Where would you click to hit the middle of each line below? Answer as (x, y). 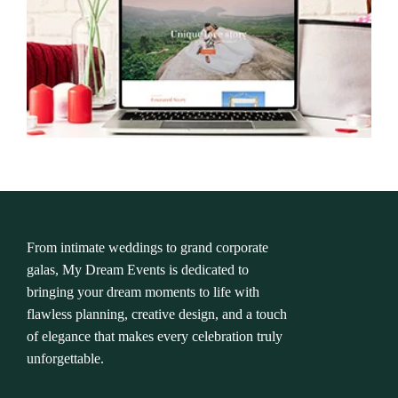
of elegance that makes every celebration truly (155, 336)
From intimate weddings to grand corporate (147, 247)
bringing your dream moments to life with (143, 292)
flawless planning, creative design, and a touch (157, 314)
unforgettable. (65, 358)
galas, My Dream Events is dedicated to (138, 270)
